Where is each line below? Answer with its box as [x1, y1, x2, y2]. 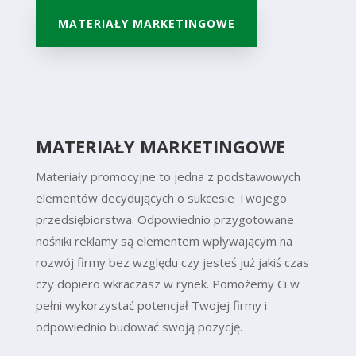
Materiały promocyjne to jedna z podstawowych [35, 168, 300, 184]
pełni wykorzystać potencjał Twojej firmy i [35, 296, 267, 313]
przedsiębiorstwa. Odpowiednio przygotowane [35, 211, 294, 227]
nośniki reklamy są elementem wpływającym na [35, 232, 292, 249]
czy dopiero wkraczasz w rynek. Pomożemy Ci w [35, 275, 300, 292]
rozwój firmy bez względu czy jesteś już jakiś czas [35, 253, 309, 270]
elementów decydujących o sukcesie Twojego [35, 189, 287, 206]
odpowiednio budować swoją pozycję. [35, 318, 242, 335]
